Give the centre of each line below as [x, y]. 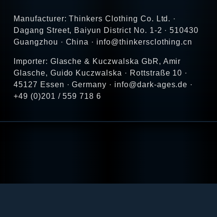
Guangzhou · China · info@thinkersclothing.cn [103, 42]
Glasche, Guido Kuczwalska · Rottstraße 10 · [101, 73]
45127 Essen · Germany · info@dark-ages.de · [103, 85]
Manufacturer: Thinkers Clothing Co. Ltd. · [95, 19]
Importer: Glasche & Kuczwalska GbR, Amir [97, 62]
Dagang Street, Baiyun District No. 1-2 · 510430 [106, 31]
